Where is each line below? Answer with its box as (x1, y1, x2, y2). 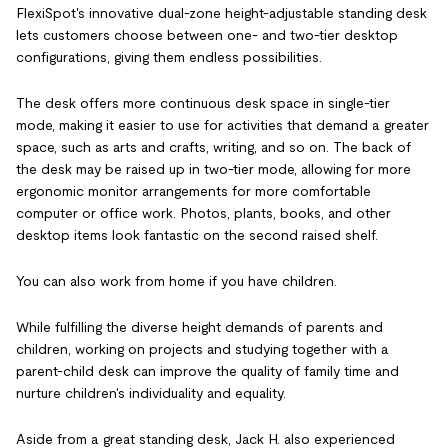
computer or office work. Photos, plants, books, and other (16, 205, 391, 221)
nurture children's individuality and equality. (16, 385, 286, 401)
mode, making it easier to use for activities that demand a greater (16, 117, 429, 133)
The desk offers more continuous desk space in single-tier (16, 95, 390, 111)
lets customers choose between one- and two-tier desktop (16, 27, 398, 43)
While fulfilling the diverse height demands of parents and (16, 319, 383, 335)
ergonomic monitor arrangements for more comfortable (16, 183, 371, 199)
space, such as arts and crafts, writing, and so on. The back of (16, 139, 411, 155)
